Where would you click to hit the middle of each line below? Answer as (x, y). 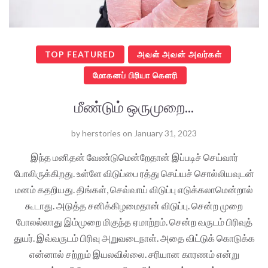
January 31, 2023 (165, 133)
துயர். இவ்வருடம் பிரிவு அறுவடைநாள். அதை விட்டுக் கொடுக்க (134, 237)
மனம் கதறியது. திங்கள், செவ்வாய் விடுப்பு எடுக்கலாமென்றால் (134, 189)
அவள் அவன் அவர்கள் (179, 54)
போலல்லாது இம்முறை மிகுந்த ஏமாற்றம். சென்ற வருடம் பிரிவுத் (134, 221)
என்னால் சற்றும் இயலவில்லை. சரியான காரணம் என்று (134, 254)
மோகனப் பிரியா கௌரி (135, 75)
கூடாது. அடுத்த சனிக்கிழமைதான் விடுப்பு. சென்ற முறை (134, 205)
